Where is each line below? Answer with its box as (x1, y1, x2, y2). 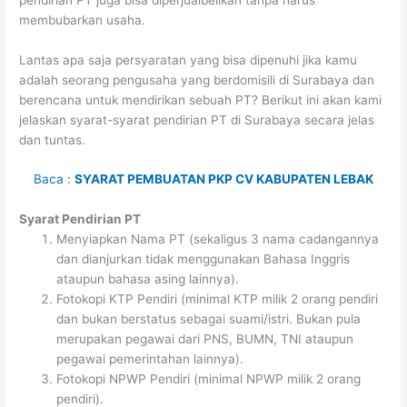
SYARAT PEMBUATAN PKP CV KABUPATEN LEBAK (74, 172, 373, 187)
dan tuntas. (19, 132, 86, 147)
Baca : (34, 172, 74, 187)
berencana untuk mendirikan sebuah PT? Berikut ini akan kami (19, 92, 382, 107)
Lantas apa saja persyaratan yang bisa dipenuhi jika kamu (19, 52, 358, 67)
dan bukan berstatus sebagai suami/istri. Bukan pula (56, 312, 362, 327)
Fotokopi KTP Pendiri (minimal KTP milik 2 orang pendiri (56, 292, 379, 307)
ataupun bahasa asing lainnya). (56, 272, 240, 287)
